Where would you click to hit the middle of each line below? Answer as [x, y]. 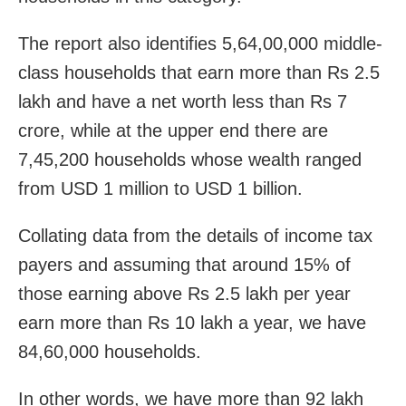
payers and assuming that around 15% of [184, 264]
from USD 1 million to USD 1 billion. [160, 188]
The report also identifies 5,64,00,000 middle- [200, 43]
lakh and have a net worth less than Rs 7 [183, 101]
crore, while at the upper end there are [173, 130]
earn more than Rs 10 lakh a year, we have [192, 322]
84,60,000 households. [110, 351]
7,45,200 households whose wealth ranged [190, 159]
